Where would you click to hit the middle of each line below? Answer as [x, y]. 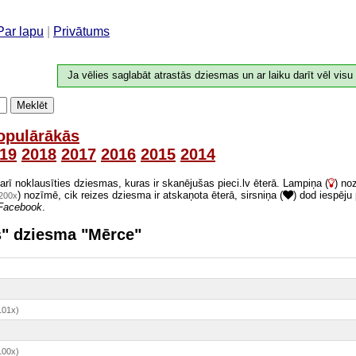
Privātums [81, 31]
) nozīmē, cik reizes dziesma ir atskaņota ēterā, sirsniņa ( [150, 195]
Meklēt [32, 106]
